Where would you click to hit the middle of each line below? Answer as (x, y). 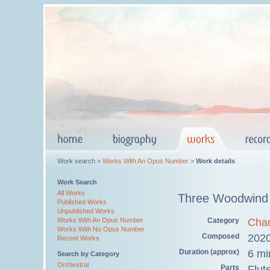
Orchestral (73, 265)
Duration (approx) (209, 252)
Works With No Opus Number (101, 229)
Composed (221, 236)
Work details (215, 161)
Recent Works (78, 238)
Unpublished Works (86, 211)
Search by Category (88, 254)
